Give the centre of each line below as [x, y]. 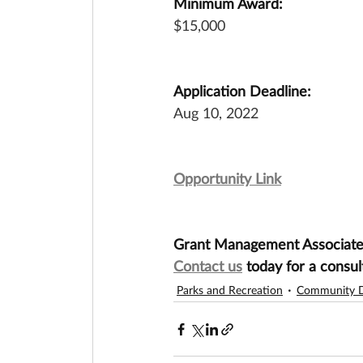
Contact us [208, 266]
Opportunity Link [227, 178]
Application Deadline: [242, 91]
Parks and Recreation [230, 289]
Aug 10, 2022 [216, 113]
